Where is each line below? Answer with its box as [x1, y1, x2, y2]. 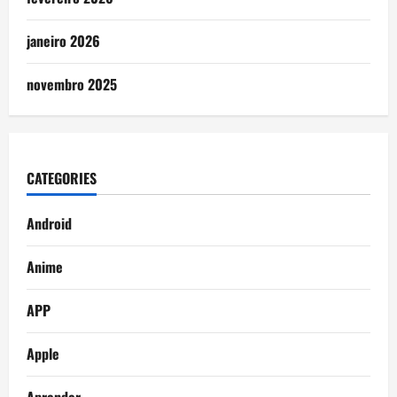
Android [27, 213, 72, 235]
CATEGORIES [27, 167, 97, 190]
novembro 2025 [27, 74, 117, 96]
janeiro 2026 [27, 30, 100, 52]
